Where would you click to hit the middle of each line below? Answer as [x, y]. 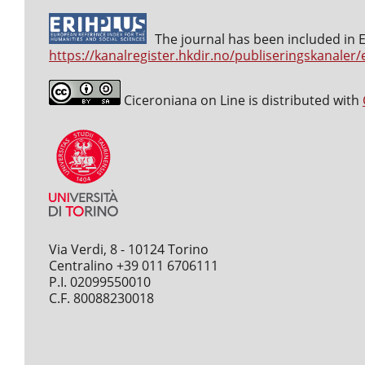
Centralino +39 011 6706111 [134, 265]
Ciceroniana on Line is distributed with [242, 100]
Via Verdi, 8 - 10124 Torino [129, 249]
